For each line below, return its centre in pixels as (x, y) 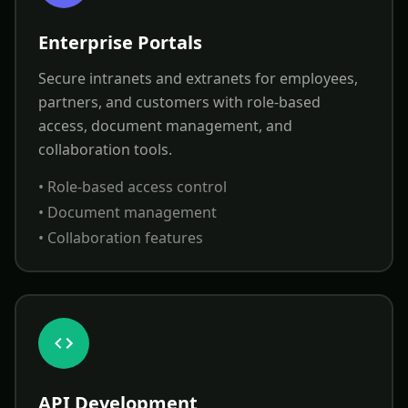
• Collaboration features (121, 238)
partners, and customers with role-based (179, 102)
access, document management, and (165, 126)
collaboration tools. (105, 149)
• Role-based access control (133, 187)
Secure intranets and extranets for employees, (198, 78)
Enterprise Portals (120, 42)
